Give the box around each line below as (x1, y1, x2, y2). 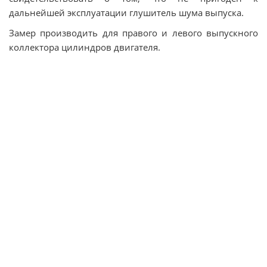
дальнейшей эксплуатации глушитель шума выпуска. (9, 7, 244, 18)
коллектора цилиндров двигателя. (9, 41, 160, 53)
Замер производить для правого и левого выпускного (9, 27, 258, 39)
